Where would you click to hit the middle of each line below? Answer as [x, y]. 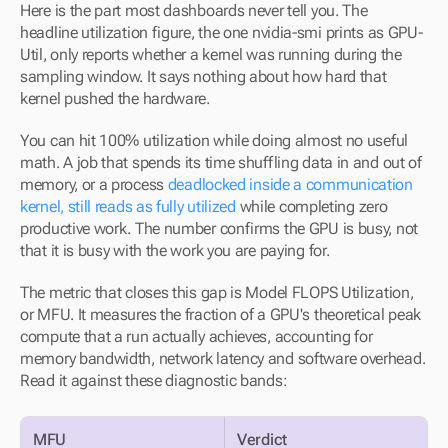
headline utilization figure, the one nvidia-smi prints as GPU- [221, 32]
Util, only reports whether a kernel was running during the [211, 54]
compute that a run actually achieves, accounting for [196, 336]
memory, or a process [94, 184]
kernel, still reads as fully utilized [128, 206]
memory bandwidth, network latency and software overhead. [223, 358]
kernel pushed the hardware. [115, 98]
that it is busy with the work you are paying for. [175, 250]
